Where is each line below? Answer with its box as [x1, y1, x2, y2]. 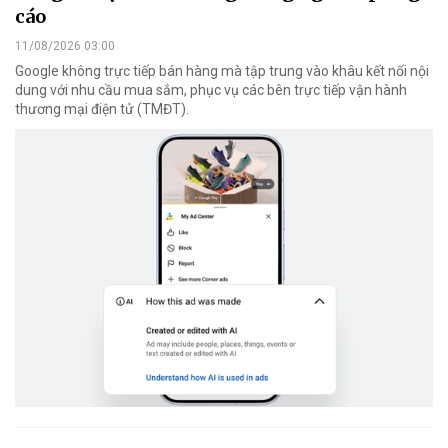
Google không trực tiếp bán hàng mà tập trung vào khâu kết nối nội [15, 62, 429, 79]
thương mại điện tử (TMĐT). [15, 100, 189, 117]
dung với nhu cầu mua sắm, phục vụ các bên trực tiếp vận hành [15, 81, 407, 98]
